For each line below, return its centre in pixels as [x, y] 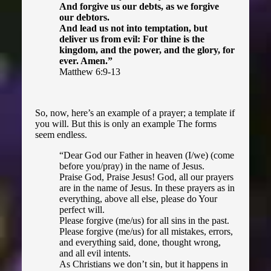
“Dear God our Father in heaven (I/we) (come [147, 155]
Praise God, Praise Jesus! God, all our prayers [147, 177]
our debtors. [85, 18]
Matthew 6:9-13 [90, 72]
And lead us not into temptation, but [134, 28]
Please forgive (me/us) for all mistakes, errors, [146, 232]
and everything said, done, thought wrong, [140, 243]
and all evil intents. [95, 253]
